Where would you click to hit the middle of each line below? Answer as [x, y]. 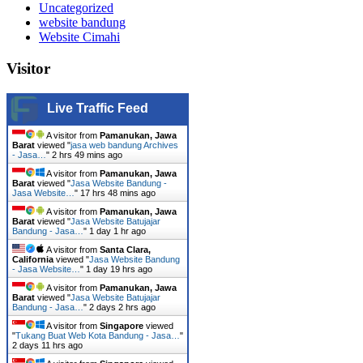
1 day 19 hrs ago [119, 269]
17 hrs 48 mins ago [118, 192]
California [33, 259]
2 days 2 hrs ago [122, 307]
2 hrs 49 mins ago [87, 154]
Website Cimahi [79, 37]
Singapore [122, 325]
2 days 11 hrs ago [47, 345]
